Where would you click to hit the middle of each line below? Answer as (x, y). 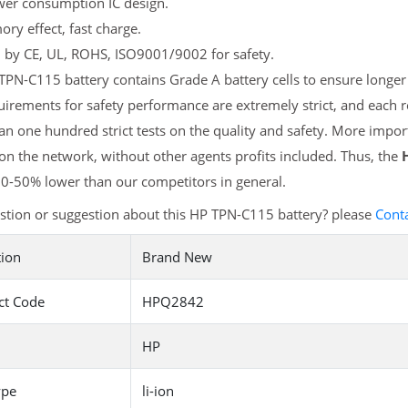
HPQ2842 (173, 302)
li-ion (158, 391)
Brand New (177, 257)
